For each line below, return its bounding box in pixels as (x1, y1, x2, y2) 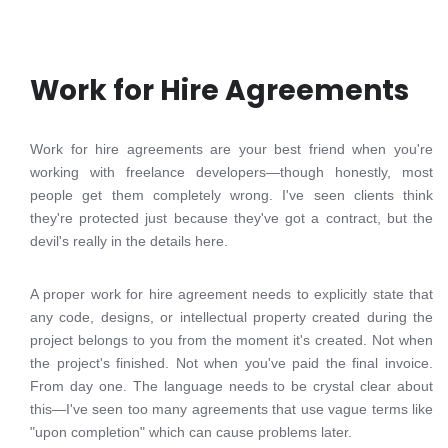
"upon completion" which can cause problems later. (30, 424, 352, 440)
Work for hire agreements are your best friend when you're (30, 141, 433, 157)
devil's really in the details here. (30, 233, 228, 249)
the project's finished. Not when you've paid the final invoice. (30, 355, 433, 371)
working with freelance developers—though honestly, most (30, 164, 433, 180)
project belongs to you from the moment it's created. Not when (30, 332, 433, 348)
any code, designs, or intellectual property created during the (30, 309, 433, 325)
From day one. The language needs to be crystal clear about (30, 378, 433, 394)
